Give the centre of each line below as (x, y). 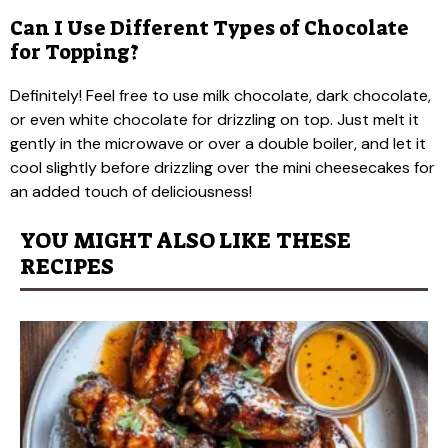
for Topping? (74, 51)
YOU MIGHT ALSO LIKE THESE (185, 240)
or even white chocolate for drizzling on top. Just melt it (214, 119)
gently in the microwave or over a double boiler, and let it (218, 143)
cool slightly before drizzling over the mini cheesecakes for (222, 167)
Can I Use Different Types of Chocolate (209, 27)
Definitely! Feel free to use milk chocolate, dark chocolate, (220, 95)
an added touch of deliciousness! (131, 191)
